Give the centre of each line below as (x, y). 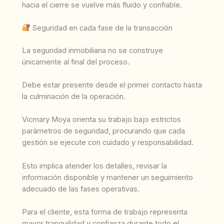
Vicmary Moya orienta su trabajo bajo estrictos (101, 120)
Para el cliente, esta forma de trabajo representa (105, 212)
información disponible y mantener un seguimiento (107, 177)
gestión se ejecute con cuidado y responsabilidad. (108, 143)
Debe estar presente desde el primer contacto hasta (112, 85)
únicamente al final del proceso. (76, 62)
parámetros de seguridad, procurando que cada (103, 131)
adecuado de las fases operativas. (81, 189)
